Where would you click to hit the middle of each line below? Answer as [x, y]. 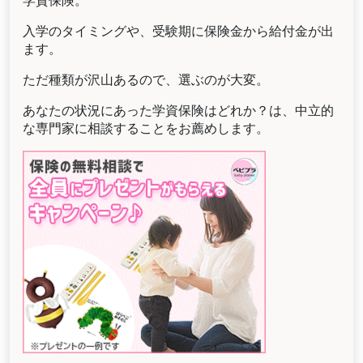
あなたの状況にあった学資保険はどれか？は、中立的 [178, 111]
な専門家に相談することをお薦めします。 [146, 128]
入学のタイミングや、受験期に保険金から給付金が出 [178, 31]
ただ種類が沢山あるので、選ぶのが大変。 [146, 80]
